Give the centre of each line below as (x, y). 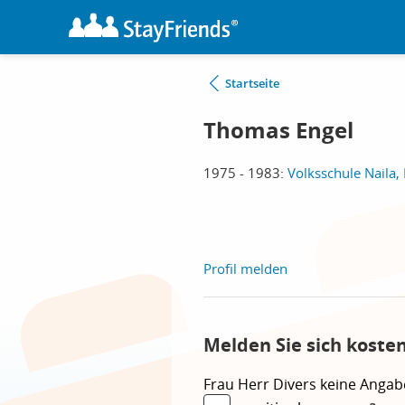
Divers (297, 384)
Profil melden (245, 268)
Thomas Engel (278, 130)
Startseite (252, 83)
